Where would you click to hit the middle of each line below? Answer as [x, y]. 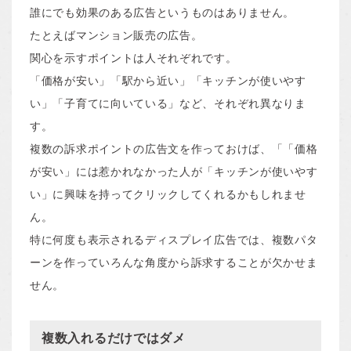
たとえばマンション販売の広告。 [116, 35]
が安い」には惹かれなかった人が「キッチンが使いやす [174, 171]
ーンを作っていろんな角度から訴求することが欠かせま [174, 262]
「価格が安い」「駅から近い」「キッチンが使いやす [168, 80]
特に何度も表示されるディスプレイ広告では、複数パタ [174, 239]
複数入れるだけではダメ [114, 338]
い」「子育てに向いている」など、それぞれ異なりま [168, 103]
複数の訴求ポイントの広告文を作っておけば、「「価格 [174, 148]
